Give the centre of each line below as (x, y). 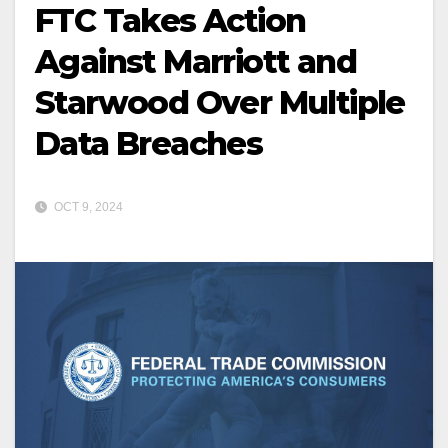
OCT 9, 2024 (87, 207)
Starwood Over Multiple (220, 102)
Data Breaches (149, 143)
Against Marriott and (195, 61)
